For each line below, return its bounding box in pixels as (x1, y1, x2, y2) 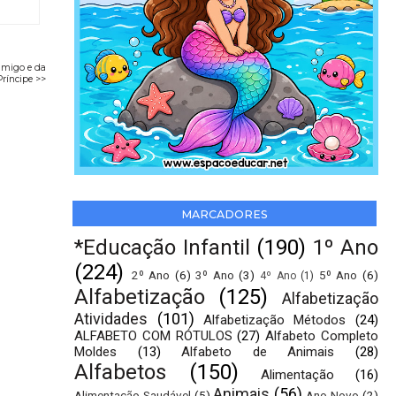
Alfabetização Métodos (202, 312, 346, 329)
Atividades (74, 309, 148, 329)
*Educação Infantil (74, 235, 250, 261)
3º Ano (195, 268, 234, 283)
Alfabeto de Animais (181, 344, 335, 361)
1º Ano (313, 235, 378, 261)
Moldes (74, 344, 118, 361)
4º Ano (260, 270, 296, 283)
